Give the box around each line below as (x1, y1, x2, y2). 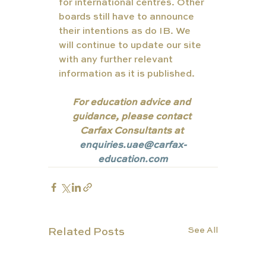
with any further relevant (58, 55, 175, 65)
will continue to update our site (58, 41, 204, 51)
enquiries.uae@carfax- (79, 141, 186, 151)
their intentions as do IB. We (58, 27, 193, 37)
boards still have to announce (58, 12, 197, 23)
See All (188, 226, 218, 235)
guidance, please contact (72, 112, 194, 122)
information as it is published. (58, 69, 195, 80)
